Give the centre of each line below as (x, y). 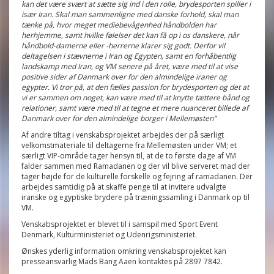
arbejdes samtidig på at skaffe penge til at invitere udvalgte (124, 187)
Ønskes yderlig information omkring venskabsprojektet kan (124, 251)
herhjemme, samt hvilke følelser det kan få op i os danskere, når (130, 35)
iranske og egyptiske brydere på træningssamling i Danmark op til (135, 197)
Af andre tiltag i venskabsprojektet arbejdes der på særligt (123, 135)
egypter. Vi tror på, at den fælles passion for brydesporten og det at (135, 87)
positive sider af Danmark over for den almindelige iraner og (124, 77)
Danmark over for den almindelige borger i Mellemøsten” (119, 118)
